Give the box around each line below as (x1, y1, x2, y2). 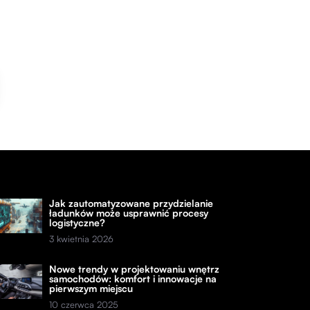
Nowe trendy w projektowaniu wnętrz (49, 263, 220, 275)
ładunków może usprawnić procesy (49, 207, 209, 219)
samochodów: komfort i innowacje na (49, 273, 217, 285)
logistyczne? (49, 217, 106, 229)
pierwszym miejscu (49, 282, 134, 295)
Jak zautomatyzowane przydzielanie (49, 197, 214, 210)
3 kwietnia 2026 (49, 233, 114, 245)
